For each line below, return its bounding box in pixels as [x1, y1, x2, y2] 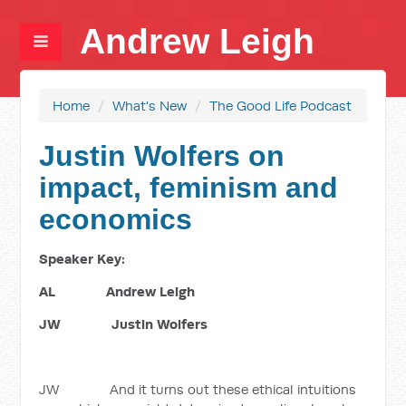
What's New [112, 97, 188, 114]
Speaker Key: [39, 250, 126, 267]
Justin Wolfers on [39, 140, 285, 172]
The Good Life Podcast [209, 97, 353, 114]
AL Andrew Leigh [39, 283, 196, 300]
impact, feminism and [39, 171, 339, 204]
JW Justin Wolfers [39, 315, 208, 333]
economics [39, 203, 193, 236]
